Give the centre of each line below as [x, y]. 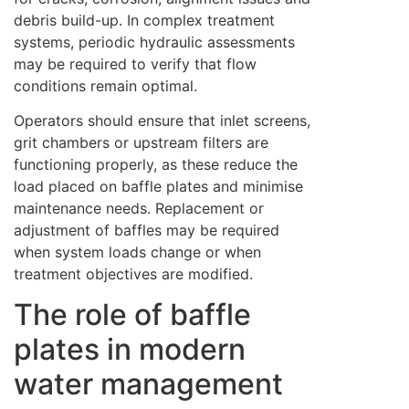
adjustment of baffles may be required [147, 230]
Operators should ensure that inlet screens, [162, 120]
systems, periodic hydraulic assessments [154, 42]
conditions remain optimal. [105, 85]
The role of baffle [132, 315]
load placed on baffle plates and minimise [158, 186]
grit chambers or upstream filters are [141, 142]
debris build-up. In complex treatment [144, 20]
